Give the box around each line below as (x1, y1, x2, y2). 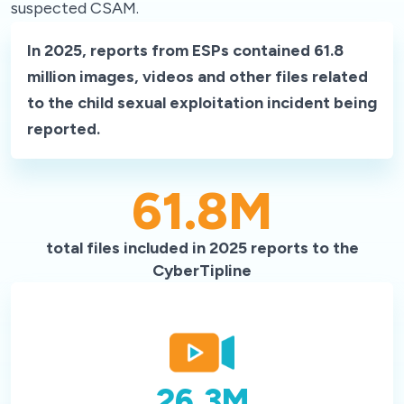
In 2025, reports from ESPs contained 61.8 (27, 40, 344, 60)
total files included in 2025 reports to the (45, 237, 359, 258)
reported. (27, 118, 100, 139)
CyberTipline (152, 260, 252, 280)
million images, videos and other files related (27, 66, 368, 87)
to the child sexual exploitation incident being (27, 92, 377, 113)
